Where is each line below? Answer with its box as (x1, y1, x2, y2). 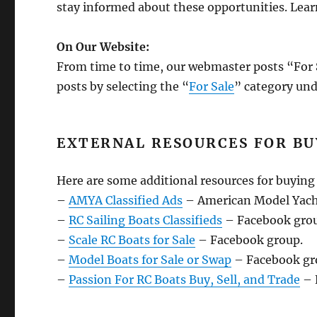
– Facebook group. (195, 233, 304, 248)
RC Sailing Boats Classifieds (69, 213, 223, 228)
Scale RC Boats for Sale (69, 233, 196, 248)
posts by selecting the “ (57, 79, 190, 94)
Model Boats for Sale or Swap (69, 253, 232, 267)
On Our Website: (57, 40, 150, 54)
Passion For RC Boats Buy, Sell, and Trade (69, 272, 301, 287)
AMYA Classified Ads (69, 193, 183, 208)
